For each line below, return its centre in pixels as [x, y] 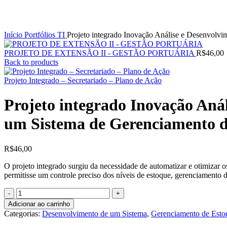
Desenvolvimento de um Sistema [94, 213]
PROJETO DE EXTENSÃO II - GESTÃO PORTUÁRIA [100, 53]
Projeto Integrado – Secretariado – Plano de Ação [83, 80]
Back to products [31, 62]
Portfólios [41, 35]
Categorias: [22, 213]
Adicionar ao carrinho [39, 204]
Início [14, 35]
